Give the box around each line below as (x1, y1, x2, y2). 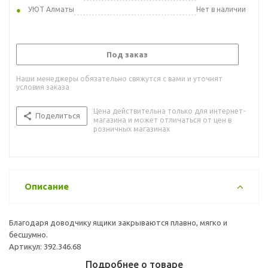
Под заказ (106, 50, 148, 59)
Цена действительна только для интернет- (93, 106, 245, 115)
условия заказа (16, 83, 69, 91)
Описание (25, 181, 69, 191)
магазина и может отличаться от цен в (93, 115, 232, 124)
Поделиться (35, 111, 80, 120)
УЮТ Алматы (28, 5, 74, 13)
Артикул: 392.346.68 (9, 242, 81, 251)
